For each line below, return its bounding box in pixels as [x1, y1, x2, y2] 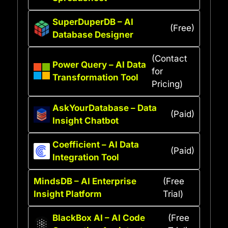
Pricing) [151, 78, 183, 89]
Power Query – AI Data [52, 60, 146, 70]
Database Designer [52, 29, 133, 40]
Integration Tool [52, 152, 119, 162]
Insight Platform [34, 188, 102, 199]
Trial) [162, 188, 183, 199]
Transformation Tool [52, 72, 138, 83]
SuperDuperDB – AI [52, 16, 133, 27]
